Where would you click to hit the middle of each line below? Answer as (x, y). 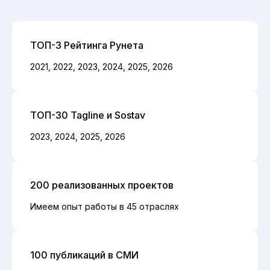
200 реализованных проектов (102, 185)
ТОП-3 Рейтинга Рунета (87, 45)
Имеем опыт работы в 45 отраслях (105, 206)
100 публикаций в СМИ (84, 255)
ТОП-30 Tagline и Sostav (88, 115)
